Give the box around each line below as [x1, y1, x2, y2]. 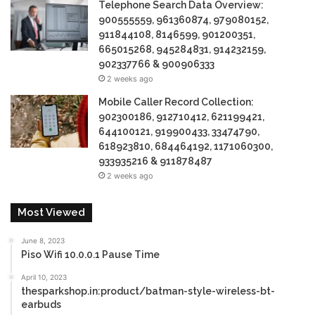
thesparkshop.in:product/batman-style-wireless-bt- [21, 285, 275, 297]
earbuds [21, 299, 61, 311]
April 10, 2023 [21, 273, 67, 282]
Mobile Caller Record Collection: [98, 96, 254, 108]
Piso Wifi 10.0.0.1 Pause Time [21, 249, 160, 261]
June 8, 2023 [21, 236, 65, 245]
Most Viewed [18, 206, 85, 219]
